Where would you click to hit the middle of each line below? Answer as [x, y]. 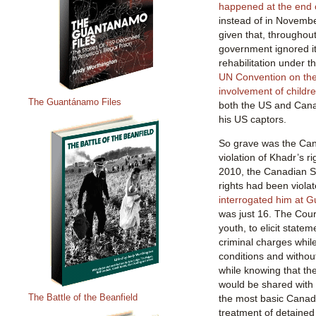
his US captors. [253, 119]
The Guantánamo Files [75, 102]
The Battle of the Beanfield [83, 298]
